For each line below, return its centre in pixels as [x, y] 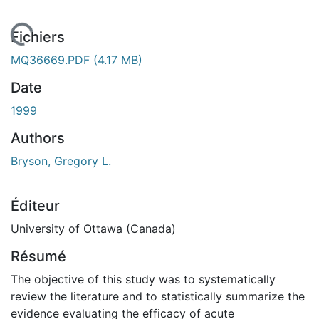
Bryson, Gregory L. [61, 161]
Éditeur [35, 205]
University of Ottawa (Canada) [93, 228]
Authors [38, 138]
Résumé [38, 256]
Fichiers [38, 37]
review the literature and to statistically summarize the [158, 296]
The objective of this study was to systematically [143, 279]
